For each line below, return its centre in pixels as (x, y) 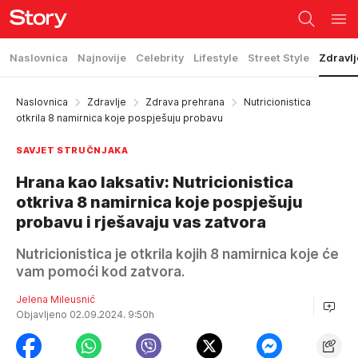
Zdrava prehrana (185, 102)
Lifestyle (216, 58)
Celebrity (160, 58)
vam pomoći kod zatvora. (100, 272)
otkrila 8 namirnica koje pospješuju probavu (119, 118)
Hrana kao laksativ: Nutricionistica (155, 182)
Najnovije (102, 58)
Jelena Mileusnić (56, 299)
